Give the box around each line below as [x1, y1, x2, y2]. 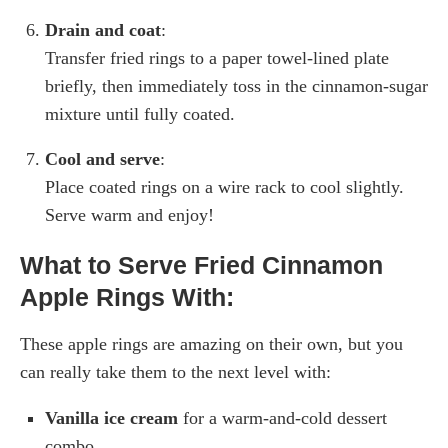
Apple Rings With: [20, 283, 234, 312]
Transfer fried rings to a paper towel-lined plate [45, 48, 389, 69]
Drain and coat [45, 20, 161, 41]
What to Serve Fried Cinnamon [20, 251, 383, 280]
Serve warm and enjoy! [45, 205, 214, 226]
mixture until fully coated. [45, 104, 235, 125]
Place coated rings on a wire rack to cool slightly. [45, 177, 404, 198]
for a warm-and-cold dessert [178, 408, 387, 429]
